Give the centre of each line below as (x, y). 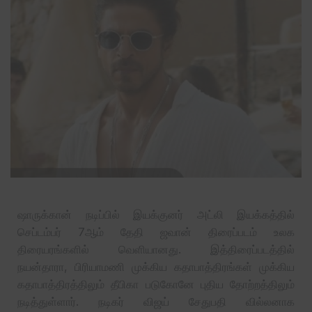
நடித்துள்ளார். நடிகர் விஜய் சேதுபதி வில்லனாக (156, 301)
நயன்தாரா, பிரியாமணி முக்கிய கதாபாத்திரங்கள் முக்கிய (156, 266)
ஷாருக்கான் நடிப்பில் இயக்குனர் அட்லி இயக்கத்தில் (156, 214)
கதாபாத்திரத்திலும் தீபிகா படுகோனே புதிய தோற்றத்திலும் (156, 284)
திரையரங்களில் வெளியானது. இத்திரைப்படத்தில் (156, 249)
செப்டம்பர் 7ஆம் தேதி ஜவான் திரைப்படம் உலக (156, 232)
